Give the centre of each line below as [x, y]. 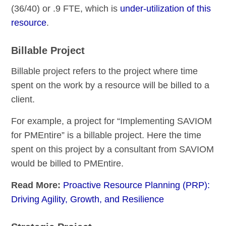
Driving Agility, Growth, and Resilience [88, 200]
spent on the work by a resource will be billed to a [110, 86]
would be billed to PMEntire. [68, 164]
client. [23, 100]
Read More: [37, 185]
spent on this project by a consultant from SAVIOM [113, 150]
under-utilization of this [166, 9]
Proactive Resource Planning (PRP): [137, 185]
